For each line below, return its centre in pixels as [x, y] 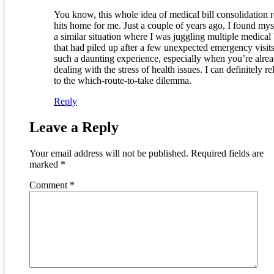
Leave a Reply [74, 128]
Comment [50, 185]
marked [45, 165]
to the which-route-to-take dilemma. [123, 81]
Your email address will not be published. [109, 154]
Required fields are [227, 154]
